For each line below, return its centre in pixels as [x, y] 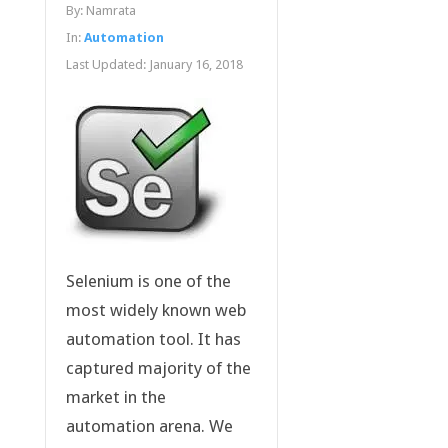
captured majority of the [158, 368]
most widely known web [156, 310]
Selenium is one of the [148, 281]
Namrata [110, 11]
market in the [115, 397]
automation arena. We [149, 426]
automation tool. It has [153, 339]
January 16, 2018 [195, 65]
